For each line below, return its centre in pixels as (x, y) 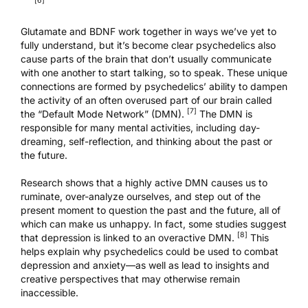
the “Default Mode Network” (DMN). (104, 113)
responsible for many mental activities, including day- (140, 127)
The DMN (221, 113)
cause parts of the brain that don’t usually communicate (146, 58)
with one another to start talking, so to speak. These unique (154, 72)
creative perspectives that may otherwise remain (130, 278)
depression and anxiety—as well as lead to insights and (145, 265)
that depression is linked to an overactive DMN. (129, 237)
